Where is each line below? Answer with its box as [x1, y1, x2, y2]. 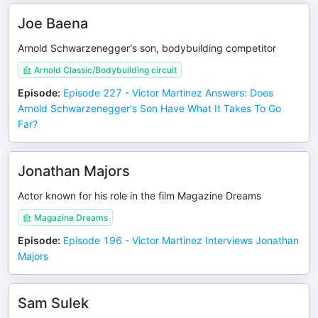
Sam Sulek [18, 295, 89, 312]
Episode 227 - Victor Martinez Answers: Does [63, 87, 273, 99]
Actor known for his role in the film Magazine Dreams [18, 190, 261, 202]
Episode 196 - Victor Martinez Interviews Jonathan [63, 234, 299, 246]
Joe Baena [18, 15, 88, 32]
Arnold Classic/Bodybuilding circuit [34, 65, 177, 75]
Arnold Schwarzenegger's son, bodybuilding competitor [18, 42, 276, 54]
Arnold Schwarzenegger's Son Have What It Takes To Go [18, 102, 281, 114]
